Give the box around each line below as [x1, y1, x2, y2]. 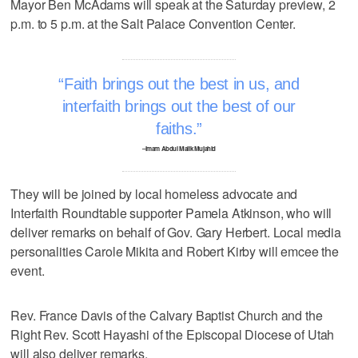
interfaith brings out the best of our [62, 97, 296, 115]
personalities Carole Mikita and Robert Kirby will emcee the [10, 241, 340, 261]
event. [10, 261, 45, 280]
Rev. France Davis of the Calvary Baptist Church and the [10, 305, 323, 324]
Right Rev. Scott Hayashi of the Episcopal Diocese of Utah [10, 324, 335, 344]
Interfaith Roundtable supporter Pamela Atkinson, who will [10, 203, 332, 222]
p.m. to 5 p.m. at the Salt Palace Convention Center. [10, 14, 296, 33]
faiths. [156, 119, 197, 137]
